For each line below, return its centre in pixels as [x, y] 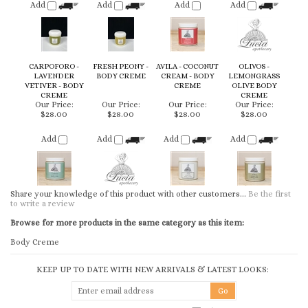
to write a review [43, 117]
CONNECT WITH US [148, 225]
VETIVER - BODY [54, 11]
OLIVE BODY [254, 11]
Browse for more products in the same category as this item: [127, 136]
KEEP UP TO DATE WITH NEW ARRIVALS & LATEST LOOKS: [152, 183]
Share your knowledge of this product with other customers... [129, 107]
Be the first [269, 107]
